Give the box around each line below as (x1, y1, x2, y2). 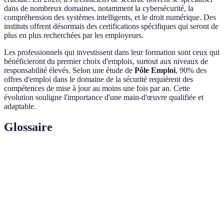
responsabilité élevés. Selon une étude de (4, 65, 134, 74)
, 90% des (175, 65, 206, 74)
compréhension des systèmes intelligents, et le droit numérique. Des (4, 12, 216, 21)
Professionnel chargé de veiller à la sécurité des (70, 177, 203, 185)
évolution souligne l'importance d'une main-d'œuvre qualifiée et (4, 92, 203, 101)
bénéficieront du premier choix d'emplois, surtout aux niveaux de (4, 56, 208, 65)
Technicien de (12, 177, 53, 185)
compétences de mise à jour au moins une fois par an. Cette (4, 83, 190, 92)
